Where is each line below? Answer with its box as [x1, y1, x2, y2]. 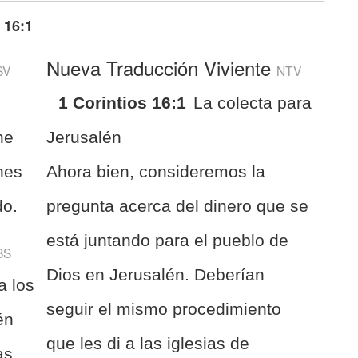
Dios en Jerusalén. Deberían [46, 265, 265, 284]
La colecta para [193, 93, 312, 112]
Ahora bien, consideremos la [46, 161, 266, 181]
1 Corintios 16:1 [58, 93, 187, 112]
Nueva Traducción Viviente [46, 53, 277, 82]
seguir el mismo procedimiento [46, 299, 282, 318]
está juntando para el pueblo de [46, 230, 289, 249]
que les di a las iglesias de [46, 333, 250, 352]
